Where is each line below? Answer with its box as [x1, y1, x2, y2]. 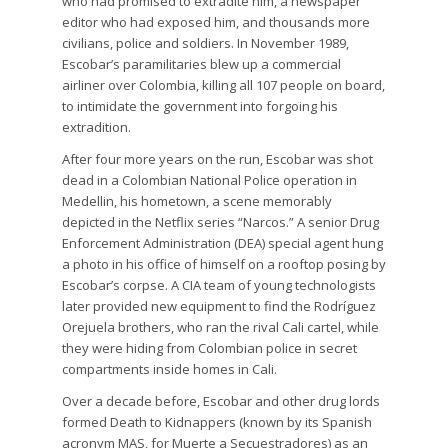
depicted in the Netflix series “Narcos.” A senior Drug [62, 213, 380, 232]
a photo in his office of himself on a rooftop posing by [62, 255, 387, 274]
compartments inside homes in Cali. [62, 360, 278, 379]
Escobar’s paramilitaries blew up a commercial [62, 54, 342, 73]
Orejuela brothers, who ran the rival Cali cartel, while [62, 318, 380, 337]
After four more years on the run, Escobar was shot [62, 150, 374, 169]
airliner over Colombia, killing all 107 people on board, [62, 75, 386, 94]
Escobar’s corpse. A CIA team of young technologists [62, 276, 377, 295]
